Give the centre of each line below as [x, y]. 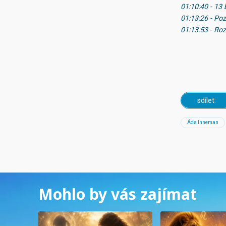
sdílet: [207, 101]
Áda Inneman [203, 123]
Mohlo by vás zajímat [118, 194]
